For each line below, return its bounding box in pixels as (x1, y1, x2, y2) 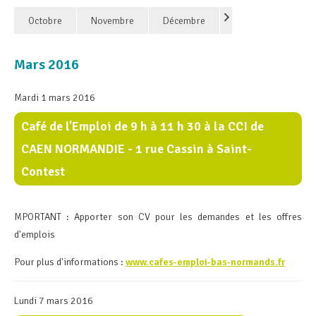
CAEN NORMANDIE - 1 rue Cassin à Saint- (21, 141, 252, 157)
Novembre (91, 15, 134, 28)
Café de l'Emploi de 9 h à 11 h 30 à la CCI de (21, 119, 264, 135)
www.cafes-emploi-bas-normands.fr (126, 256, 285, 269)
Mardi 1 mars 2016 (14, 92, 95, 104)
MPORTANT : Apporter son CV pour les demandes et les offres (14, 211, 302, 224)
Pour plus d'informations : (14, 256, 126, 269)
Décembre (163, 15, 205, 28)
